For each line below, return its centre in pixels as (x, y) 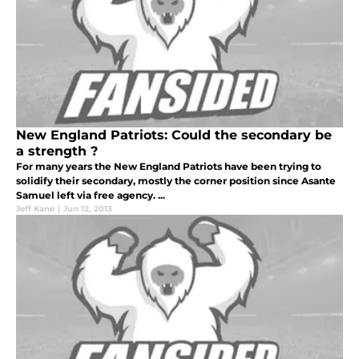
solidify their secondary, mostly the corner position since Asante (176, 180)
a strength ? (57, 151)
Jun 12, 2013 (88, 208)
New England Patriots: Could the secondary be (174, 135)
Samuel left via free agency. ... (91, 195)
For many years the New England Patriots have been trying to (169, 166)
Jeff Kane (35, 208)
